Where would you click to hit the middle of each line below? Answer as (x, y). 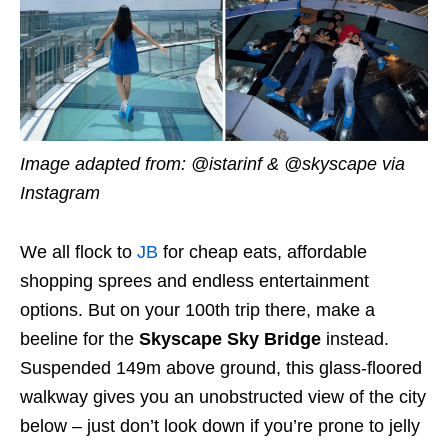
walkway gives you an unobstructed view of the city (223, 396)
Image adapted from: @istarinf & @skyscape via (212, 163)
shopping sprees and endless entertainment (194, 280)
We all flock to (78, 251)
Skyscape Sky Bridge (230, 338)
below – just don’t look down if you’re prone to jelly (220, 425)
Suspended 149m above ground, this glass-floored (221, 367)
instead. (355, 338)
